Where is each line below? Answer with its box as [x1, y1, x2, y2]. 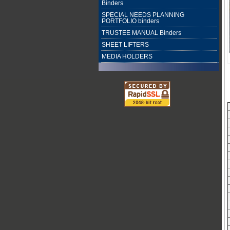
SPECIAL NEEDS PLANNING [102, 12, 184, 18]
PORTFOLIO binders [102, 18, 159, 24]
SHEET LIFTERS [102, 42, 149, 48]
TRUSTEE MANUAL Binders [102, 30, 181, 36]
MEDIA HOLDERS [102, 53, 152, 60]
